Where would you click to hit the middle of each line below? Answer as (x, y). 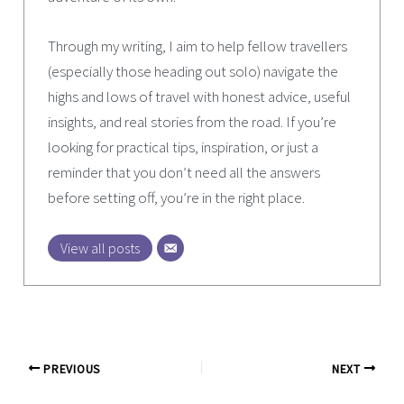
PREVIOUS (70, 369)
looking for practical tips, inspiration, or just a (183, 147)
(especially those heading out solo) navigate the (193, 72)
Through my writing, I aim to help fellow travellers (197, 46)
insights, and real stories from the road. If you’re (192, 122)
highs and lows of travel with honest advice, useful (199, 97)
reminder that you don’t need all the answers (184, 173)
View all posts (100, 248)
